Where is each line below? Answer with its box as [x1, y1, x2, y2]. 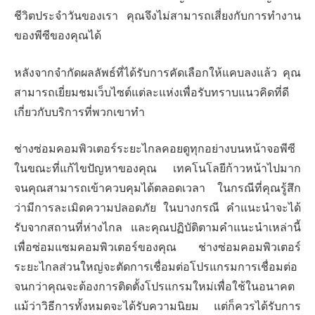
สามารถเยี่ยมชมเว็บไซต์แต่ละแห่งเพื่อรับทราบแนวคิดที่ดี [14, 84, 289, 101]
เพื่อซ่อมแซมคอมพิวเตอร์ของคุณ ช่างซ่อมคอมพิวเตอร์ [14, 239, 301, 256]
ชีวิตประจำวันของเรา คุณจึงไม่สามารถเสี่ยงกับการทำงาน [14, 7, 301, 24]
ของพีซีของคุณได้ [14, 27, 101, 44]
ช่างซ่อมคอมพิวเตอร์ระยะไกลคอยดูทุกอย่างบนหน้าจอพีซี [14, 141, 295, 157]
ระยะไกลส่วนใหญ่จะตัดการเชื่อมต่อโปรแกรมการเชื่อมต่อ [14, 259, 297, 276]
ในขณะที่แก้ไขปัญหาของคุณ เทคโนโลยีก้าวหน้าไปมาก [14, 160, 301, 177]
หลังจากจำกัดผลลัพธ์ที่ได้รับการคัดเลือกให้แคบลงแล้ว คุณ [14, 64, 301, 81]
